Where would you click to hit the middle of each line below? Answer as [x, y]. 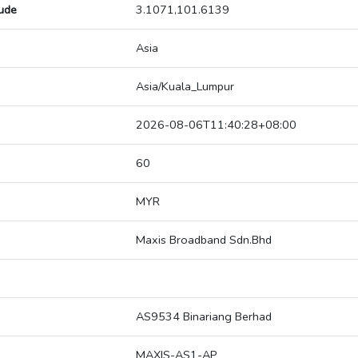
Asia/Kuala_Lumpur [185, 87]
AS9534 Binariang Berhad [204, 317]
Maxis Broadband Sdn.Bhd [204, 240]
